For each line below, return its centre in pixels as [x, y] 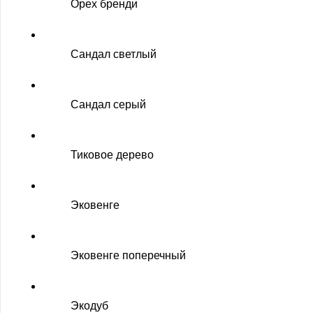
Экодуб [89, 306]
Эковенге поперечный [128, 255]
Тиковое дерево [112, 155]
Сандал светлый [114, 54]
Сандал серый [108, 104]
